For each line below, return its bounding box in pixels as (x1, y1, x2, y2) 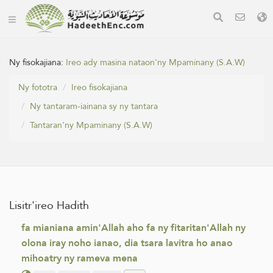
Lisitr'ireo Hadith (9, 195, 89, 215)
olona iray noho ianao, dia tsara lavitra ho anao (21, 234, 233, 252)
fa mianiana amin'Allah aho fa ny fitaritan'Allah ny (21, 219, 246, 236)
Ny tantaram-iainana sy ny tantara (30, 98, 158, 114)
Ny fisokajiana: (9, 54, 66, 70)
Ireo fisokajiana (71, 79, 127, 95)
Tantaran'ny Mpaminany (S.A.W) (30, 117, 152, 133)
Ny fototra (18, 79, 57, 95)
